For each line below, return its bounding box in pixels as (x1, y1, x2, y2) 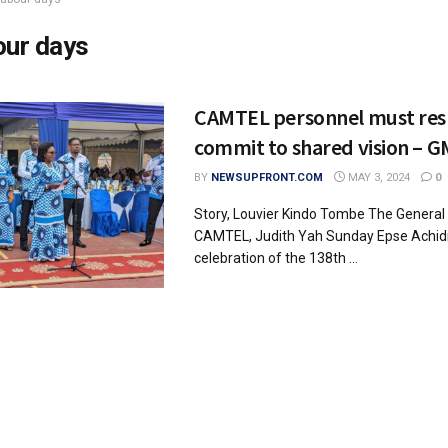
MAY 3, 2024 (345, 171, 410, 184)
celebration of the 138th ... (194, 250, 358, 266)
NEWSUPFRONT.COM (211, 171, 323, 184)
